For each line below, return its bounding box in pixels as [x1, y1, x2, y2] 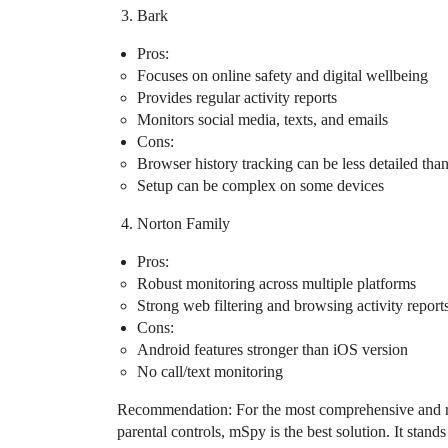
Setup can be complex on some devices [137, 177, 384, 195]
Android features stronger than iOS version [137, 341, 408, 359]
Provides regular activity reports [137, 89, 337, 107]
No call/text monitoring [137, 363, 283, 381]
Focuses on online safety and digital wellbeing [137, 67, 428, 85]
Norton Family [137, 215, 230, 233]
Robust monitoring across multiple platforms [137, 275, 416, 293]
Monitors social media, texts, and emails [137, 111, 388, 129]
